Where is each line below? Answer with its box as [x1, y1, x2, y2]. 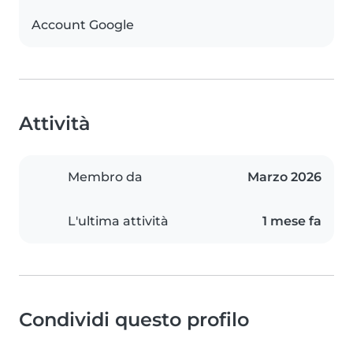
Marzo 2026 [247, 169, 321, 185]
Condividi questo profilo [19, 308, 249, 332]
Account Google [32, 17, 134, 33]
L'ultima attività [68, 214, 169, 229]
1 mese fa [262, 214, 321, 229]
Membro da [68, 169, 143, 185]
